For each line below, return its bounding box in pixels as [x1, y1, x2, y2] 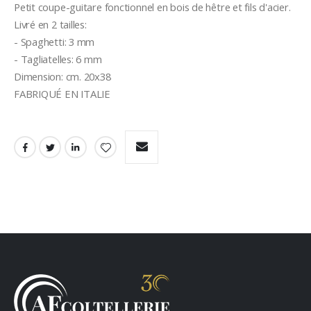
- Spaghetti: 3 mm [14, 34, 95, 49]
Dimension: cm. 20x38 [14, 69, 111, 83]
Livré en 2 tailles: [14, 17, 87, 31]
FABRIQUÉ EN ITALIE [14, 86, 110, 101]
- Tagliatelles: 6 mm [14, 51, 102, 66]
